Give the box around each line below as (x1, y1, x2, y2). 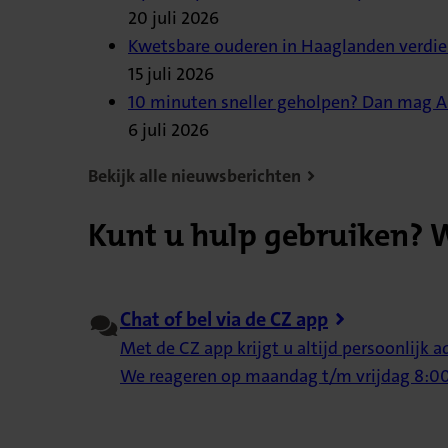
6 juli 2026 (128, 117, 209, 142)
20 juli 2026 (128, 5, 219, 30)
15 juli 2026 (128, 61, 214, 86)
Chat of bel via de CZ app (120, 306, 328, 333)
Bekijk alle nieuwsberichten (88, 163, 301, 188)
